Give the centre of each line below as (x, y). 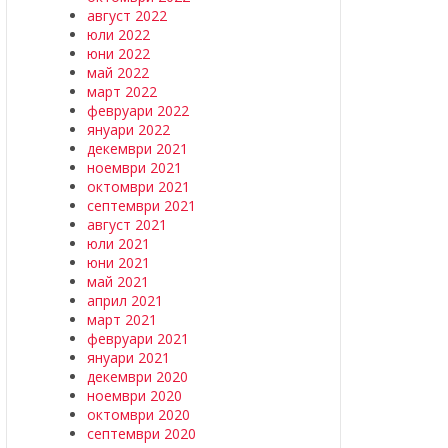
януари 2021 (128, 357)
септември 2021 (141, 205)
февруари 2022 (138, 110)
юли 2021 (118, 243)
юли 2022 (118, 34)
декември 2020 (137, 376)
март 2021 (122, 319)
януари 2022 (128, 129)
